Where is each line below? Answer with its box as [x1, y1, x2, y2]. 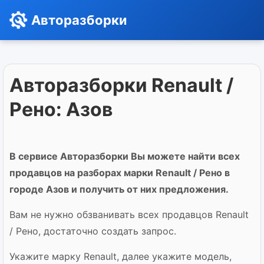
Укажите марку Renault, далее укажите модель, [9, 250, 232, 262]
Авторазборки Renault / [9, 74, 233, 97]
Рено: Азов [9, 98, 113, 121]
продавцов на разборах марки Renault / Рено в [9, 167, 230, 179]
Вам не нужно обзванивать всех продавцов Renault [9, 209, 249, 220]
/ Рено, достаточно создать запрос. [9, 225, 176, 237]
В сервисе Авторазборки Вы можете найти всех [9, 150, 240, 162]
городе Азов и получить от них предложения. [9, 183, 229, 195]
